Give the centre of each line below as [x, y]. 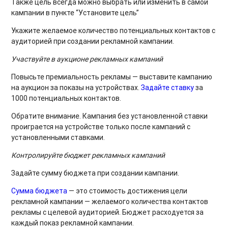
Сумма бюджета [39, 191]
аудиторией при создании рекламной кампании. [93, 41]
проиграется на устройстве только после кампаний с [101, 126]
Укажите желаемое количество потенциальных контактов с [113, 30]
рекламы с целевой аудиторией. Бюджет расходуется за [108, 212]
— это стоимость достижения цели [127, 191]
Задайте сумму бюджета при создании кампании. [95, 173]
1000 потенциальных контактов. [66, 98]
